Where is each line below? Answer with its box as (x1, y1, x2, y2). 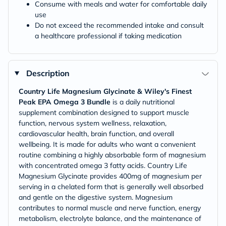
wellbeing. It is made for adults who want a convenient (19, 140, 196, 149)
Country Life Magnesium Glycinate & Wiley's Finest (19, 87, 192, 96)
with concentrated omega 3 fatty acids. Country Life (19, 161, 187, 170)
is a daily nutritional (110, 97, 175, 106)
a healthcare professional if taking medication (35, 31, 182, 40)
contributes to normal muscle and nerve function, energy (19, 203, 201, 212)
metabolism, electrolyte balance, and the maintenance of (19, 214, 201, 223)
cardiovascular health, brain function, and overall (19, 129, 174, 138)
